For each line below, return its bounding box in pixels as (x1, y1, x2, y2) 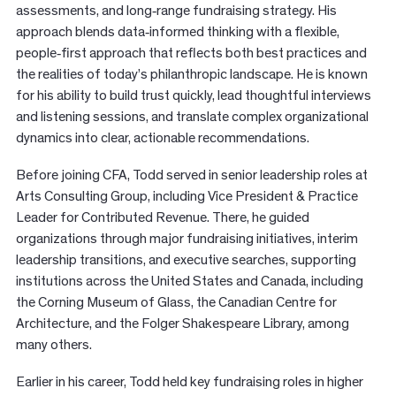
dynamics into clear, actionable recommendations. (15, 131, 309, 146)
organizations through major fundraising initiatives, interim (15, 232, 358, 247)
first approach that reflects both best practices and (60, 46, 367, 61)
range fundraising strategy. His (156, 4, 337, 19)
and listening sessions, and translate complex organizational (15, 110, 369, 125)
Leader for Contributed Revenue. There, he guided (15, 210, 309, 225)
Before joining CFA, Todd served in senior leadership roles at (15, 168, 368, 183)
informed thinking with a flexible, (148, 25, 339, 40)
